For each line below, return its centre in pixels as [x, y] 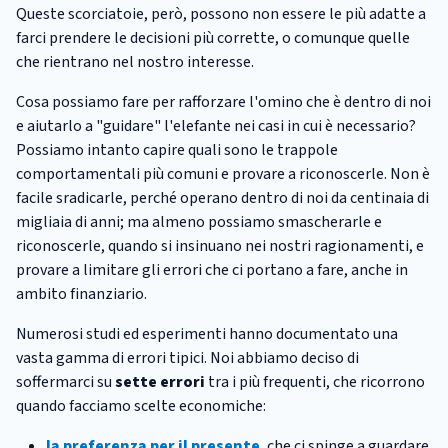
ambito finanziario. [81, 293]
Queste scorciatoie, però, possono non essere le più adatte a [221, 13]
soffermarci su [65, 381]
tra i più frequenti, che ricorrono [315, 381]
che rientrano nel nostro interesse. [135, 61]
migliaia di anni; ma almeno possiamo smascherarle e [199, 221]
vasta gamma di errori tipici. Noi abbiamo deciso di [187, 357]
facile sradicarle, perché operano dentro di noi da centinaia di [222, 197]
